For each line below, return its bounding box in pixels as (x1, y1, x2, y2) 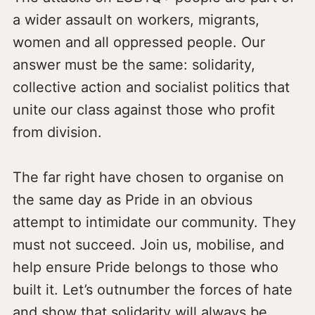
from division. (12, 123, 102, 141)
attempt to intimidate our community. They (12, 213, 296, 231)
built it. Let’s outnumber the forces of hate (12, 281, 292, 298)
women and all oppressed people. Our (12, 33, 265, 51)
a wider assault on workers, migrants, (12, 11, 259, 28)
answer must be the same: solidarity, (12, 56, 255, 73)
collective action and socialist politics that (12, 78, 290, 96)
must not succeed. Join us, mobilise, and (12, 236, 284, 253)
